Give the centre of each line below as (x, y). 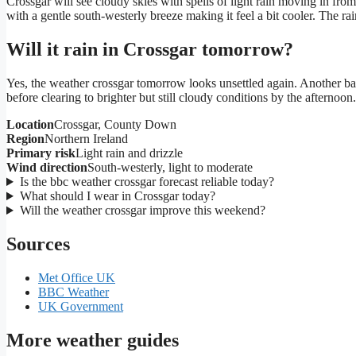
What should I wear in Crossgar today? (117, 196)
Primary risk (41, 153)
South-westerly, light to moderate (170, 168)
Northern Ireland (86, 139)
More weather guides (93, 340)
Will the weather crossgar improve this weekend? (142, 211)
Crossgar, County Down (115, 125)
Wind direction (47, 168)
